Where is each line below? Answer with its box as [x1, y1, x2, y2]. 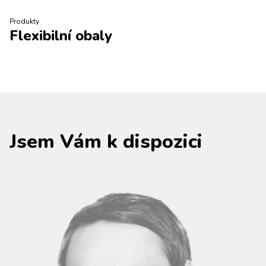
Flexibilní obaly [9, 26, 112, 46]
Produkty [9, 17, 39, 27]
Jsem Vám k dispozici [9, 129, 202, 155]
